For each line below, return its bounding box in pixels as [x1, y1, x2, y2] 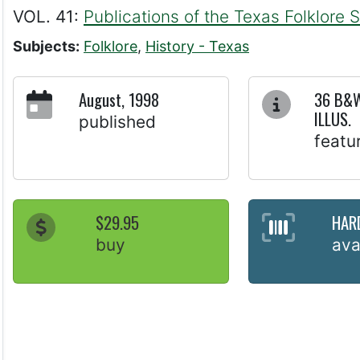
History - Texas [145, 38, 249, 55]
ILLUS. [314, 106, 352, 132]
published [78, 112, 156, 133]
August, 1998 [78, 87, 159, 112]
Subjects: [13, 38, 80, 55]
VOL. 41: [13, 6, 84, 27]
